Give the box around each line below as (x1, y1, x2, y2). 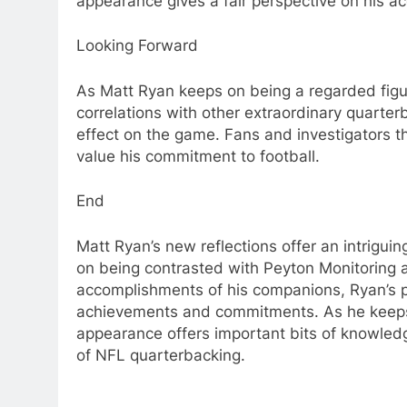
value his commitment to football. (76, 146, 320, 165)
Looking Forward (76, 36, 198, 55)
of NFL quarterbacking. (76, 345, 245, 364)
